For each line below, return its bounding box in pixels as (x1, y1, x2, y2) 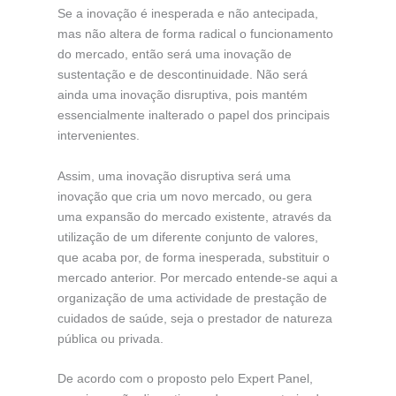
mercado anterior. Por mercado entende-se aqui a (57, 270, 338, 285)
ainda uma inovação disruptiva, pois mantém (57, 88, 308, 103)
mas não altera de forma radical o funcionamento (57, 27, 333, 42)
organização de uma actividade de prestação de (57, 290, 327, 305)
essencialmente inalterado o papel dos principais (57, 108, 330, 123)
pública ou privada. (57, 331, 164, 346)
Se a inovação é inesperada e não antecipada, (57, 6, 318, 21)
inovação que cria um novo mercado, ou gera (57, 188, 312, 203)
